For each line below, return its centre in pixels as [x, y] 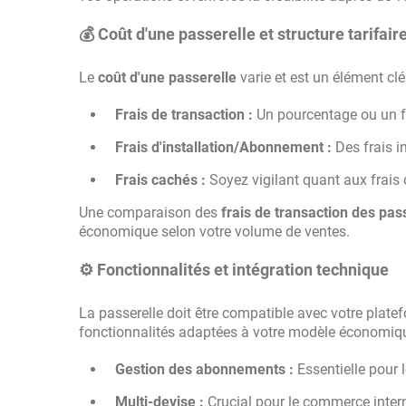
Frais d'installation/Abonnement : [223, 147]
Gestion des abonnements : [204, 369]
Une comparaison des [150, 213]
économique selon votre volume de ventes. [214, 232]
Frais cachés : [160, 180]
